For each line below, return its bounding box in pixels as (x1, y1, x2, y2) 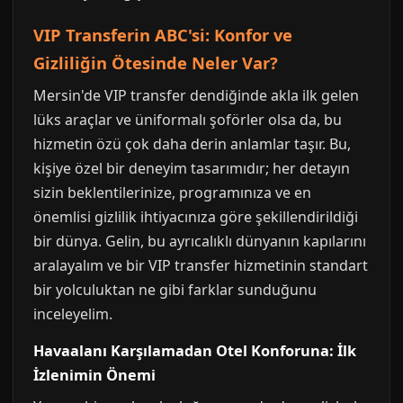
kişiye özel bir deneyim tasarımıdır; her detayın (33, 158, 350, 178)
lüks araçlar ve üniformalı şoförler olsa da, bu (33, 110, 342, 130)
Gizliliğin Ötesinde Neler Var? (33, 51, 278, 74)
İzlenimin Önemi (33, 365, 156, 385)
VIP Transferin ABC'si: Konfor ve (33, 23, 292, 46)
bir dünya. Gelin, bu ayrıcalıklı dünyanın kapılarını (33, 231, 366, 251)
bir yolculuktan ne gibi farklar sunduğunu (33, 280, 317, 300)
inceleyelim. (33, 304, 112, 324)
